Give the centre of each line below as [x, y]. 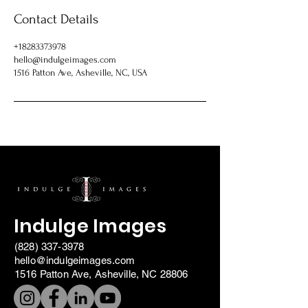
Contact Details [56, 19]
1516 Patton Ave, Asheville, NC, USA [80, 73]
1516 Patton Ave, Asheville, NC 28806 [101, 274]
